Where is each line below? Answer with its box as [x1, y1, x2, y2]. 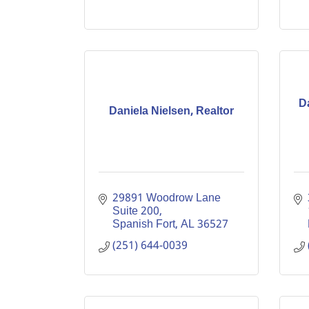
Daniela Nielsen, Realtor [108, 102, 234, 121]
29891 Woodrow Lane [112, 189, 221, 208]
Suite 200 [112, 202, 159, 221]
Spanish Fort [112, 215, 175, 234]
